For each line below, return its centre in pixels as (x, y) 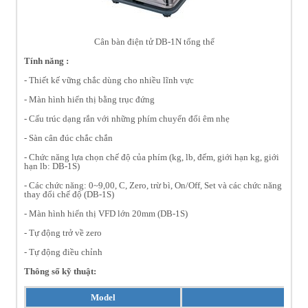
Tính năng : (47, 61)
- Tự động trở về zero (63, 233)
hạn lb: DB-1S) (52, 166)
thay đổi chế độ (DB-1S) (69, 195)
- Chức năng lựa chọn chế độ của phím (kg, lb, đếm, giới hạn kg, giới (152, 157)
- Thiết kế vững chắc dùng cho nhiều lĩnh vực (109, 80)
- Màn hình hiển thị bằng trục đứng (89, 100)
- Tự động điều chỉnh (63, 252)
